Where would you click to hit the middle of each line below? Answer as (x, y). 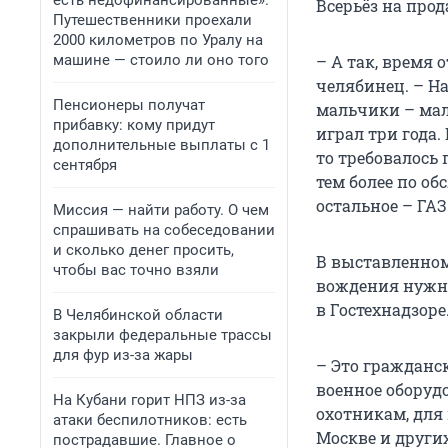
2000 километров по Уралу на (158, 40)
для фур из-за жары (123, 355)
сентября (85, 165)
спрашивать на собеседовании (164, 230)
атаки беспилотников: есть (150, 420)
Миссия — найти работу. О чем (161, 210)
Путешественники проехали (152, 20)
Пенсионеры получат (129, 105)
